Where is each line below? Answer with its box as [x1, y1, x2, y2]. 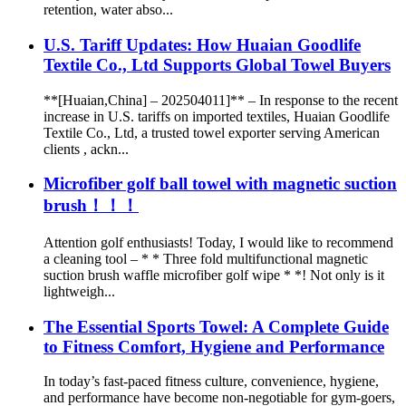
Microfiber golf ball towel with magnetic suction [43, 174, 397, 194]
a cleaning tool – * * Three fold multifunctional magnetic [43, 250, 368, 266]
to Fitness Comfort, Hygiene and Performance [43, 336, 384, 356]
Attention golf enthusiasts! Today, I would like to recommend [43, 234, 393, 250]
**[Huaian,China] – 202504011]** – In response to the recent [43, 92, 398, 108]
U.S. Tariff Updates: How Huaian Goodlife [43, 34, 361, 54]
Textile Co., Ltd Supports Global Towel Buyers [43, 54, 391, 74]
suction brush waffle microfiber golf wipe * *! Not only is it [43, 266, 384, 283]
